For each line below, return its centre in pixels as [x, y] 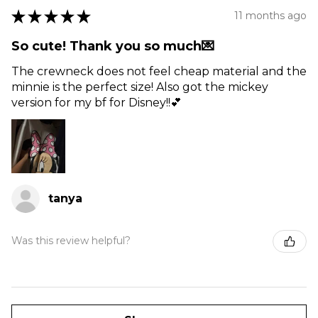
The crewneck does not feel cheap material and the [159, 71]
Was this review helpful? [71, 241]
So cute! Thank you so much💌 [113, 46]
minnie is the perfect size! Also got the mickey [140, 87]
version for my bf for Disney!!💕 [97, 102]
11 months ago [270, 16]
